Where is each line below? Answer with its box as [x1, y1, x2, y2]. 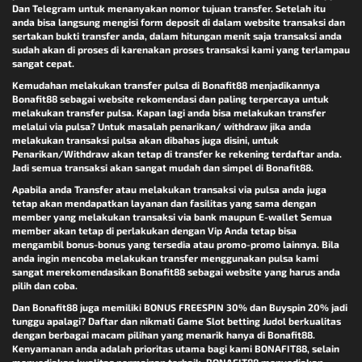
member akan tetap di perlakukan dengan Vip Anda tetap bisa [12, 225, 297, 237]
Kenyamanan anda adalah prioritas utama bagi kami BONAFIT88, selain [12, 343, 339, 355]
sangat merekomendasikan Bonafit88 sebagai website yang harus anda [12, 266, 340, 278]
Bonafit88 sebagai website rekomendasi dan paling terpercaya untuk [12, 93, 329, 105]
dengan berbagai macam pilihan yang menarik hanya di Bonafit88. [12, 329, 315, 341]
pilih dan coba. [12, 280, 78, 292]
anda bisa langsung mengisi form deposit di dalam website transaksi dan [12, 16, 345, 28]
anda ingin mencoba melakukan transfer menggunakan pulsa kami [12, 252, 318, 264]
